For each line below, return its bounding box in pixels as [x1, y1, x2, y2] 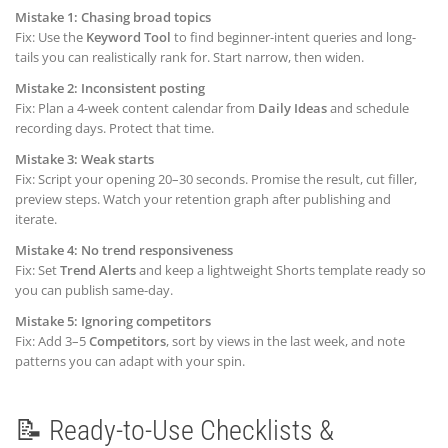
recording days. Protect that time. [15, 118, 214, 137]
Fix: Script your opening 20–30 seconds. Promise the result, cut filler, [15, 169, 417, 188]
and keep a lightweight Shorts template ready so [136, 260, 426, 279]
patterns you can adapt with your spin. [15, 351, 245, 370]
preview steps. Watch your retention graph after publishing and [15, 189, 391, 208]
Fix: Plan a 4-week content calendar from [15, 98, 258, 117]
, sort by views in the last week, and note [166, 331, 405, 350]
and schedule [327, 98, 409, 117]
